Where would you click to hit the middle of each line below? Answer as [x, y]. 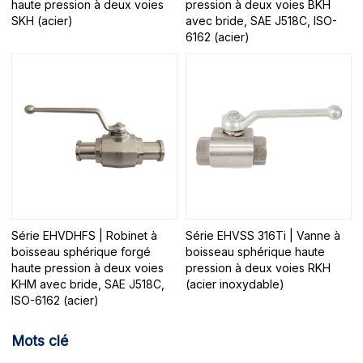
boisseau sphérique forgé [81, 251]
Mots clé [40, 341]
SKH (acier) [43, 21]
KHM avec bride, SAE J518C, [88, 284]
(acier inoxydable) [235, 284]
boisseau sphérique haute [255, 251]
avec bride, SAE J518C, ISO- [261, 21]
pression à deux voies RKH [258, 267]
